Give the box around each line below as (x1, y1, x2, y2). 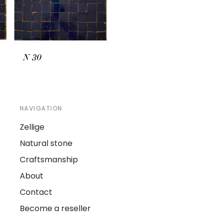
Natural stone (20, 138, 73, 149)
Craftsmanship (20, 154, 78, 166)
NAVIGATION (20, 104, 63, 113)
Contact (20, 186, 52, 198)
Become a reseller (20, 203, 91, 215)
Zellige (20, 121, 44, 133)
